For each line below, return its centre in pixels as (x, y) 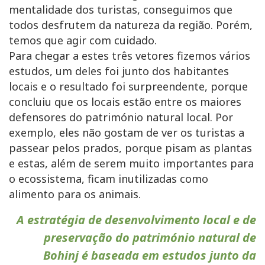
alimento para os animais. (75, 194)
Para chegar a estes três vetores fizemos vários (130, 56)
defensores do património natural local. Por (121, 117)
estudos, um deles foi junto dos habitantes (119, 71)
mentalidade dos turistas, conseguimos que (121, 10)
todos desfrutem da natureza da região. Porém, (131, 25)
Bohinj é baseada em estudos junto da (150, 256)
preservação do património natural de (150, 238)
